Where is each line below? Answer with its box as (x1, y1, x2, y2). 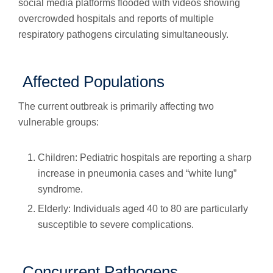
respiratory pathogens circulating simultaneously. (18, 29, 229, 40)
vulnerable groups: (18, 117, 99, 127)
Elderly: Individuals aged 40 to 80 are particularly (38, 204, 248, 214)
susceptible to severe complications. (38, 219, 194, 230)
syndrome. (38, 184, 83, 194)
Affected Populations (18, 73, 165, 91)
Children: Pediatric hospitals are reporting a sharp (38, 152, 252, 163)
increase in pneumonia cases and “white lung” (38, 168, 236, 179)
